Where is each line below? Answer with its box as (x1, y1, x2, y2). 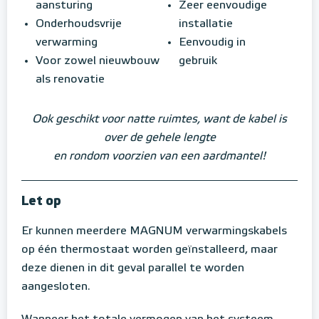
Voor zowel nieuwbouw (36, 56, 159, 68)
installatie (179, 19, 233, 31)
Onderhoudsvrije (36, 19, 122, 31)
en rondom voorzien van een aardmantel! (53, 150, 266, 162)
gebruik (179, 56, 217, 68)
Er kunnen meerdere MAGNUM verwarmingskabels (21, 225, 287, 237)
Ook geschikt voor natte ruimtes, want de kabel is (32, 113, 287, 125)
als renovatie (36, 74, 105, 86)
